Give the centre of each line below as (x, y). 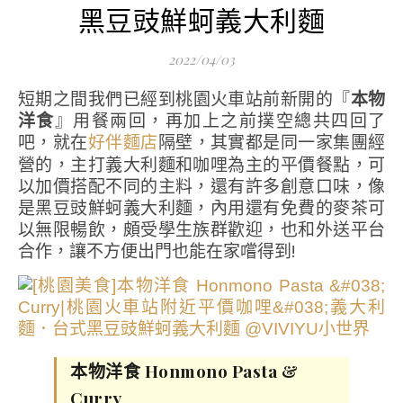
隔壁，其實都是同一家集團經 (272, 142)
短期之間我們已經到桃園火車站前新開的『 (193, 99)
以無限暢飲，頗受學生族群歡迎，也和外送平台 (201, 229)
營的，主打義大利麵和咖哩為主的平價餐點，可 (201, 165)
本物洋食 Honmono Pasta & (184, 371)
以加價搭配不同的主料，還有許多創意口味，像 (201, 186)
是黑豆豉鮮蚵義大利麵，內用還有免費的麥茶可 (201, 208)
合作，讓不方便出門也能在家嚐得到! (157, 251)
